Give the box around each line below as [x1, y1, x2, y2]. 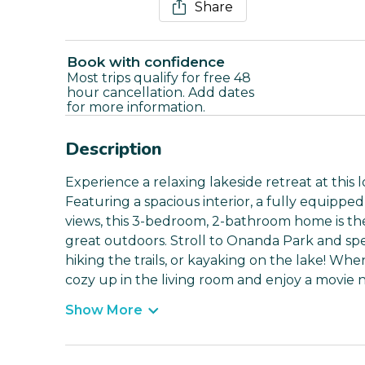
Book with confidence [67, 54, 225, 71]
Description [65, 137, 162, 162]
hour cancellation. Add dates [67, 85, 254, 101]
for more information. [67, 99, 205, 116]
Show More [65, 302, 143, 319]
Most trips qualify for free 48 [67, 70, 251, 86]
